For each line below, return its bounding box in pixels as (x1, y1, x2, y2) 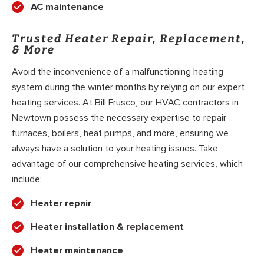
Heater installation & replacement (31, 221, 184, 233)
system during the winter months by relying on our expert (12, 81, 245, 94)
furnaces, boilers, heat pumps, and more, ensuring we (12, 127, 229, 140)
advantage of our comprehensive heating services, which (12, 158, 243, 170)
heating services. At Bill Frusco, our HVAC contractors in (12, 97, 239, 109)
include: (12, 173, 42, 186)
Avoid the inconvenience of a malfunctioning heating (12, 66, 223, 78)
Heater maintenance (31, 245, 123, 257)
